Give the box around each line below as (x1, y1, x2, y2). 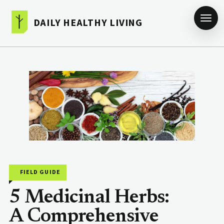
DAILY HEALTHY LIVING (33, 16, 142, 30)
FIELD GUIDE (19, 167, 61, 176)
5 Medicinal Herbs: (8, 187, 169, 207)
